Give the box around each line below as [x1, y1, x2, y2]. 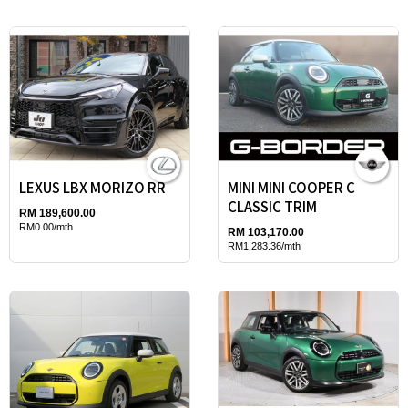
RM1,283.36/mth [228, 240, 301, 251]
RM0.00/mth [19, 220, 73, 232]
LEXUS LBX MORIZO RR [19, 177, 166, 197]
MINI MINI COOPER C [228, 177, 355, 197]
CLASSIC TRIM [228, 196, 317, 216]
